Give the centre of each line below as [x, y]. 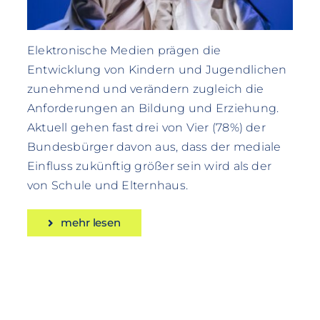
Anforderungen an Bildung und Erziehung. [153, 109]
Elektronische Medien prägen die [124, 51]
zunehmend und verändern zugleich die [145, 89]
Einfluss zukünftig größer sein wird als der [149, 166]
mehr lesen [91, 223]
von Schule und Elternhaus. [107, 186]
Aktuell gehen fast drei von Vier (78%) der [146, 128]
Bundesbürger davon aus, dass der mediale [154, 147]
